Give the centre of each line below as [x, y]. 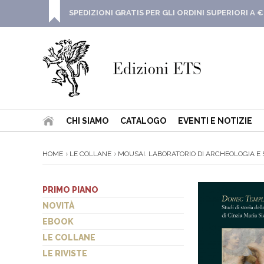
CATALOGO [143, 121]
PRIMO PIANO [70, 190]
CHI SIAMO [87, 121]
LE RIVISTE [65, 253]
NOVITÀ [58, 206]
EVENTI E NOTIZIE [215, 121]
